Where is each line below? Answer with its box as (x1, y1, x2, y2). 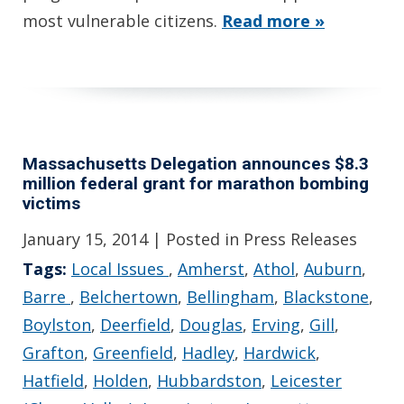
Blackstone (283, 285, 369, 308)
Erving (252, 313, 300, 335)
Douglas (179, 313, 243, 335)
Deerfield (100, 313, 170, 335)
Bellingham (187, 285, 274, 308)
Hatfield (23, 369, 84, 391)
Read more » (222, 9, 325, 32)
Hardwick (243, 341, 316, 363)
